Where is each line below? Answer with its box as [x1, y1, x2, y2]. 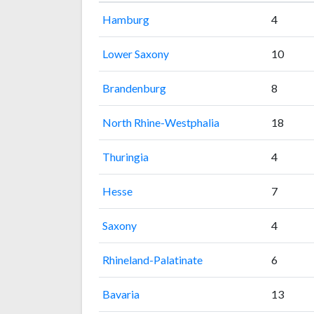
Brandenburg [102, 81, 166, 95]
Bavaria [102, 287, 139, 301]
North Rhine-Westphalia [102, 115, 219, 129]
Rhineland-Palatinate [102, 252, 203, 266]
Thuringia [102, 149, 149, 163]
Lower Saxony [102, 46, 169, 60]
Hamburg [102, 12, 149, 26]
